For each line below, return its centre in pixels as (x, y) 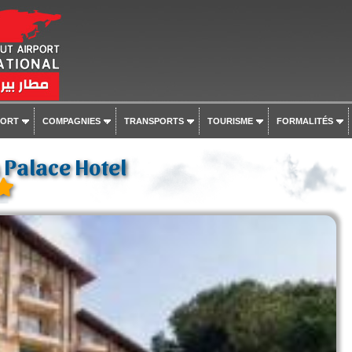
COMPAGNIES (71, 121)
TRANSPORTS (154, 121)
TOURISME (230, 121)
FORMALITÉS (304, 121)
